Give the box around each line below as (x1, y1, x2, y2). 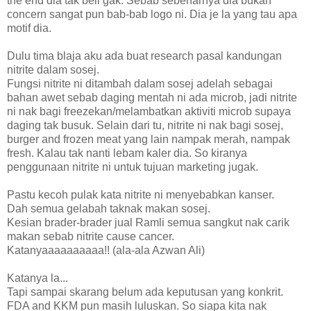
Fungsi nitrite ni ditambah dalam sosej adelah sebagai (7, 77, 273, 90)
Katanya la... (7, 271, 68, 284)
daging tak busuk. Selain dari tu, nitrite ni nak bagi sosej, (7, 119, 283, 131)
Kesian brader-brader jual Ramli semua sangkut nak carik (7, 216, 289, 228)
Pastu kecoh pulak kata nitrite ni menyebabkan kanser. (7, 188, 274, 201)
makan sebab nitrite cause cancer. (7, 230, 174, 242)
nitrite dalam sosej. (7, 63, 99, 76)
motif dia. (7, 22, 51, 34)
